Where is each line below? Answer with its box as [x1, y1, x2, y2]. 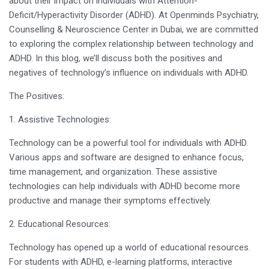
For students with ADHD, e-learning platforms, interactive [9, 256, 232, 267]
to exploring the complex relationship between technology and [9, 38, 253, 49]
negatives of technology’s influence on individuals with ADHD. [9, 67, 249, 78]
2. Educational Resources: [9, 219, 110, 229]
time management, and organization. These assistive [9, 166, 217, 177]
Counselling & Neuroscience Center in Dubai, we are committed [9, 24, 258, 35]
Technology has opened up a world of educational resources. [9, 242, 250, 253]
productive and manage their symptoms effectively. [9, 195, 211, 206]
